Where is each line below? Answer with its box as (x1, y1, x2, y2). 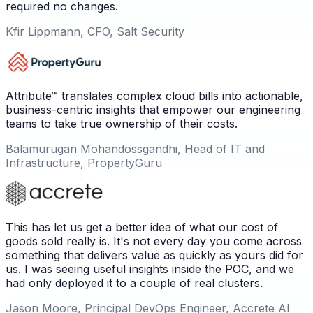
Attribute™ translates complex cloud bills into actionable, (6, 88, 303, 103)
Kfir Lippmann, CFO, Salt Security (6, 24, 184, 38)
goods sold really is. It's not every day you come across (6, 233, 302, 248)
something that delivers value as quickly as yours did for (6, 247, 303, 262)
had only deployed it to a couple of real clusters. (6, 275, 263, 290)
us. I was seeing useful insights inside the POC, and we (6, 261, 294, 276)
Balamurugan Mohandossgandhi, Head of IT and (6, 141, 265, 156)
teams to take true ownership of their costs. (6, 116, 238, 131)
